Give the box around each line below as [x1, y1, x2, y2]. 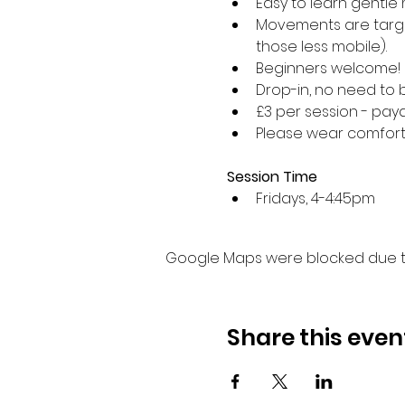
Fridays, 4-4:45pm [255, 188, 379, 210]
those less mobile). [255, 36, 387, 58]
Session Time [226, 166, 317, 188]
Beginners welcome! [255, 58, 400, 80]
